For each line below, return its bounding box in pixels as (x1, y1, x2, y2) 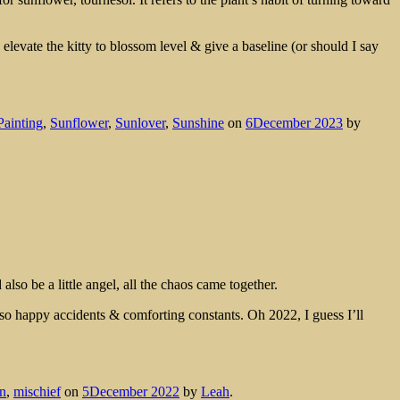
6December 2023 (246, 114, 343, 130)
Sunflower (50, 114, 108, 130)
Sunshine (172, 114, 224, 130)
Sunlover (115, 114, 165, 130)
